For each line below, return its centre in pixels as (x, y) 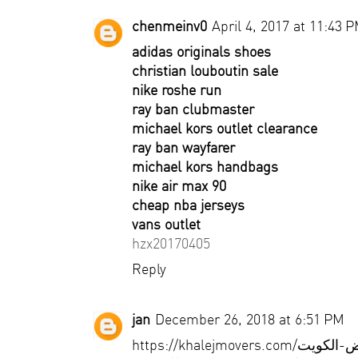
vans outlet (166, 224)
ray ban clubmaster (193, 109)
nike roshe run (177, 90)
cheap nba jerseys (188, 205)
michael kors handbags (205, 167)
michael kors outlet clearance (225, 128)
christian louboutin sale (205, 71)
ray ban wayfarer (183, 147)
